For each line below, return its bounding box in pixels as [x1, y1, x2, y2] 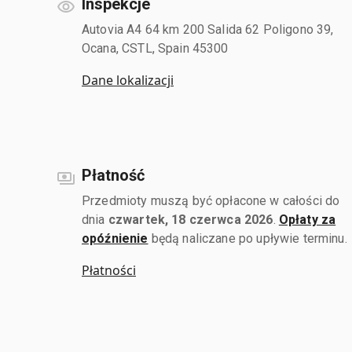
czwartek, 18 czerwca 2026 [108, 211, 273, 227]
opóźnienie [82, 230, 148, 246]
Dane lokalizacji [82, 71, 174, 89]
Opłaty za [278, 211, 336, 227]
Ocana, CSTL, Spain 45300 [82, 40, 229, 56]
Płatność [82, 165, 145, 185]
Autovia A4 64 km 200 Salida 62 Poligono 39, [82, 21, 334, 37]
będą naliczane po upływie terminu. [148, 230, 347, 246]
